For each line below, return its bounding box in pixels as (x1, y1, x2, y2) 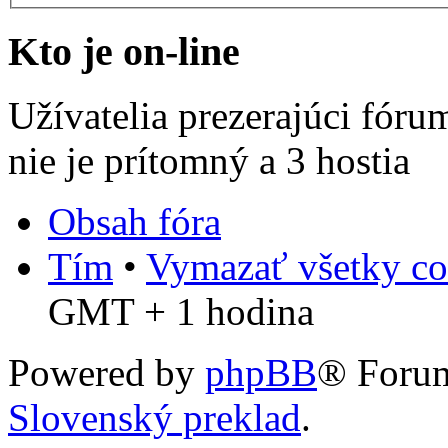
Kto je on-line (8, 28, 240, 74)
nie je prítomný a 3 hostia (8, 139, 410, 183)
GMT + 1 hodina (48, 290, 314, 334)
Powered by (8, 351, 205, 395)
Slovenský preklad (8, 396, 301, 440)
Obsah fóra (48, 200, 221, 244)
